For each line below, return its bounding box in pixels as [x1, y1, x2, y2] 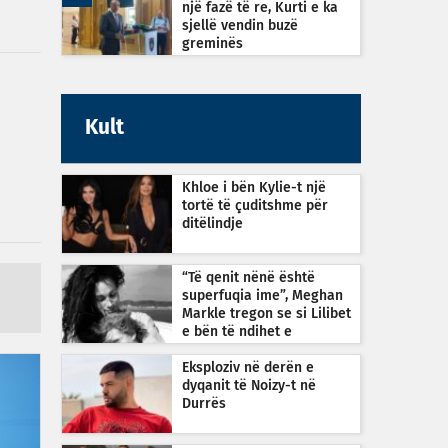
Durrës [182, 397, 226, 411]
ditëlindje [182, 217, 243, 231]
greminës [182, 37, 243, 51]
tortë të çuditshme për [182, 199, 328, 213]
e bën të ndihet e [182, 325, 292, 339]
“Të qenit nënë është [182, 271, 315, 285]
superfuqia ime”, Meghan [182, 289, 343, 303]
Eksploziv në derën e [182, 361, 314, 375]
